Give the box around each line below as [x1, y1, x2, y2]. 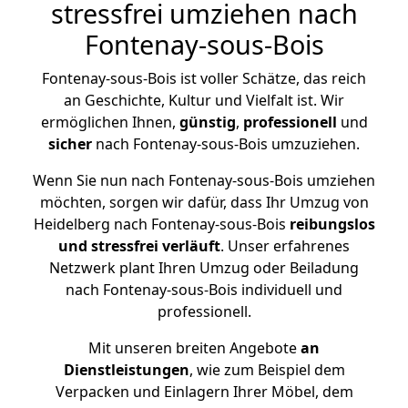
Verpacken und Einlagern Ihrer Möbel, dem [55, 382, 353, 402]
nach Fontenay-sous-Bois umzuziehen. [92, 134, 360, 154]
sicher [48, 134, 92, 154]
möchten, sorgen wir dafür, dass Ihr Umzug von [39, 192, 369, 212]
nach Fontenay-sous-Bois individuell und [66, 280, 342, 300]
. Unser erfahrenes [220, 236, 350, 256]
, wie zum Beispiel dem [189, 360, 345, 380]
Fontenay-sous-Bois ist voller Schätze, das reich [42, 68, 366, 88]
